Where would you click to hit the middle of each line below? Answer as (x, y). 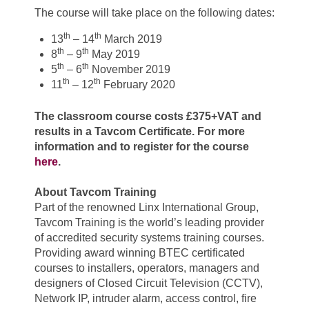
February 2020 (138, 84)
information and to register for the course (142, 146)
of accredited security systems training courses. (149, 237)
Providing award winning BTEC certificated (140, 252)
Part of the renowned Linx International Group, (147, 207)
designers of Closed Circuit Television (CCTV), (149, 283)
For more (221, 131)
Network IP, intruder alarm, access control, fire (146, 298)
